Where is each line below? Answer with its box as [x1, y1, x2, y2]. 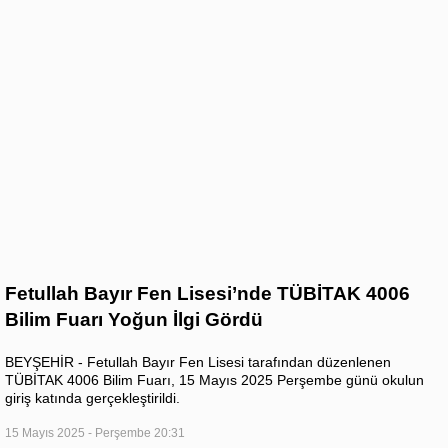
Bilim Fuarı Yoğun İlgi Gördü [5, 309, 263, 331]
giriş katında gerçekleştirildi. [5, 390, 180, 407]
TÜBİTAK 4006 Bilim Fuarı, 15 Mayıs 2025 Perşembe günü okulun [5, 372, 424, 389]
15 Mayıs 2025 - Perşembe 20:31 [5, 426, 185, 441]
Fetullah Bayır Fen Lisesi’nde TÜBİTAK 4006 [5, 283, 410, 305]
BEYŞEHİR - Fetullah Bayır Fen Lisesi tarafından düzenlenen [5, 354, 391, 371]
